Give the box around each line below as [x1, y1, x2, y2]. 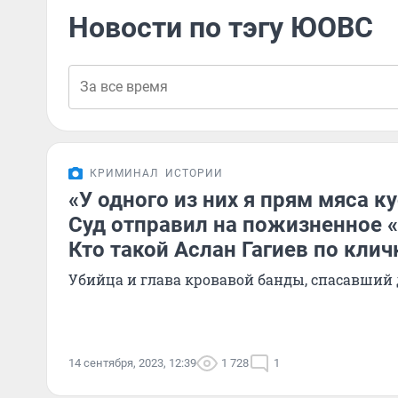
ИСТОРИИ [165, 167, 223, 179]
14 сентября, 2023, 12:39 [68, 356, 196, 370]
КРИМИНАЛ [90, 167, 158, 179]
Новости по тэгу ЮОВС [68, 11, 373, 44]
